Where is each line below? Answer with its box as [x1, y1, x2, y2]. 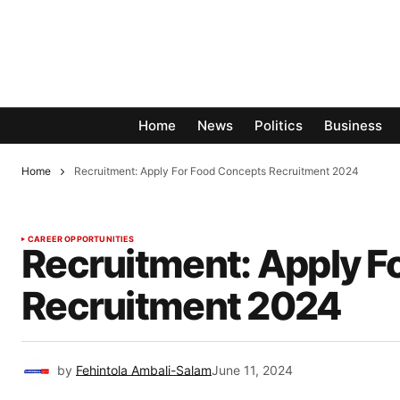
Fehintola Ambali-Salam [76, 362, 212, 379]
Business [324, 117, 382, 135]
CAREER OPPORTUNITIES [28, 234, 135, 245]
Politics [254, 117, 303, 135]
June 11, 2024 [212, 362, 293, 379]
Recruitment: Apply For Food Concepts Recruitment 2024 [74, 164, 359, 178]
